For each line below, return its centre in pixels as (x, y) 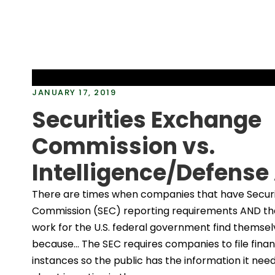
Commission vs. (123, 146)
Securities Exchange (147, 120)
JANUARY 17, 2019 (74, 92)
